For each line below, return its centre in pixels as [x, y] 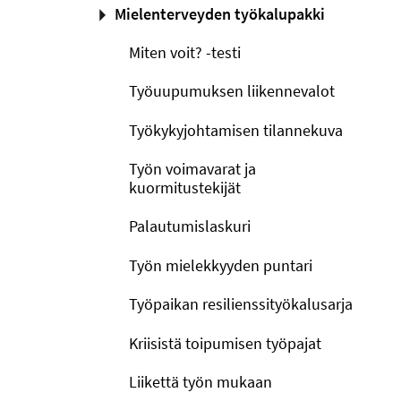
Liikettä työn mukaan [200, 381]
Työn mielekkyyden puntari [221, 265]
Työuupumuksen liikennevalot [232, 91]
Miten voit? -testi [185, 52]
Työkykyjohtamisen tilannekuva [236, 130]
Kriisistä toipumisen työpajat [225, 343]
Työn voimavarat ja [192, 169]
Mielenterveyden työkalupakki [220, 13]
